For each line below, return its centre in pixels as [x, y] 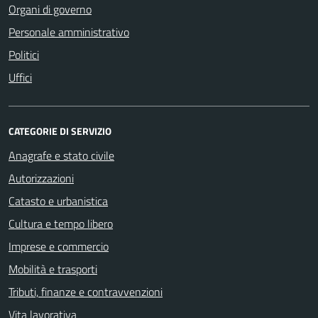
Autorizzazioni [41, 178]
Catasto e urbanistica [58, 201]
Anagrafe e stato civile [61, 155]
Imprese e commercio [59, 246]
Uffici [20, 77]
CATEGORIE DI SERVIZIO [60, 131]
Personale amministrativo [69, 32]
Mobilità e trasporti [53, 269]
